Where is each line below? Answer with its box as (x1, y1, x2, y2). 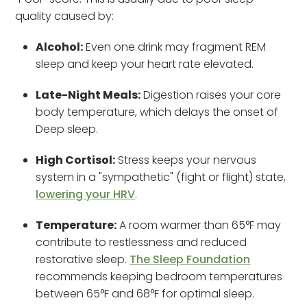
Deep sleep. (36, 121, 99, 137)
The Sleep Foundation (130, 251, 251, 267)
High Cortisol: (36, 151, 116, 168)
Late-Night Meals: (36, 86, 141, 103)
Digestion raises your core (140, 86, 282, 103)
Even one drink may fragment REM (83, 38, 267, 55)
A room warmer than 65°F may (116, 217, 282, 233)
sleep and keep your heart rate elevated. (36, 56, 254, 72)
